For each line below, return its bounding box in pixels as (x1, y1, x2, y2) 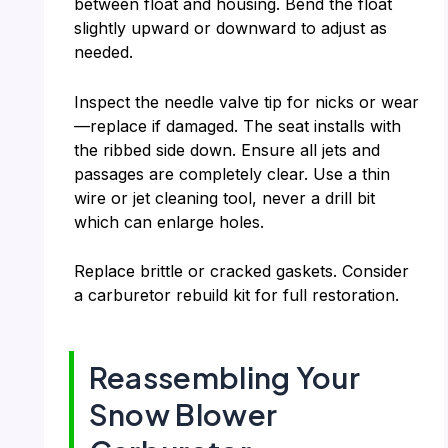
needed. (73, 42, 133, 63)
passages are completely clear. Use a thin (73, 163, 390, 184)
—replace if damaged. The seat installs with (73, 115, 401, 136)
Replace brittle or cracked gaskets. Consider (73, 261, 409, 282)
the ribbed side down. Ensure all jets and (73, 139, 380, 160)
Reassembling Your (88, 359, 360, 396)
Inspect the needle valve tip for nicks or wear (73, 91, 419, 112)
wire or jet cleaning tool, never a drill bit (73, 187, 375, 208)
